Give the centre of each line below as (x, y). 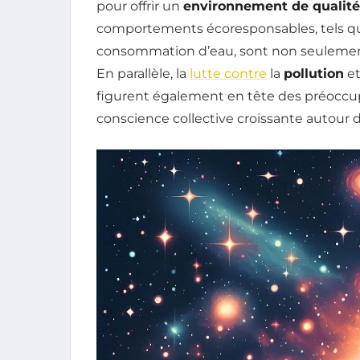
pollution (314, 73)
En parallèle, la (143, 73)
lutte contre (228, 73)
